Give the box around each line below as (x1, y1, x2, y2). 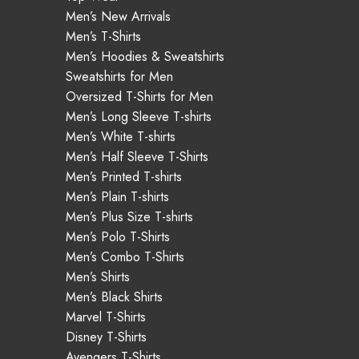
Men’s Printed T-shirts (66, 167, 182, 186)
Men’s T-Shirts (66, 27, 141, 46)
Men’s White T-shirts (66, 127, 175, 146)
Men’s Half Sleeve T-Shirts (66, 147, 208, 166)
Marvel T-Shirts (66, 308, 146, 326)
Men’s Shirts (66, 268, 130, 286)
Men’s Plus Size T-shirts (66, 208, 193, 226)
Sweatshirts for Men (66, 67, 173, 86)
